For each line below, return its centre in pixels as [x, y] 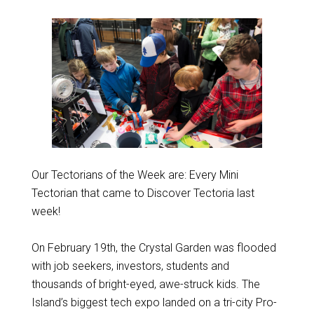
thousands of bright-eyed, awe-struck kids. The [145, 284]
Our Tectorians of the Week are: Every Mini [135, 175]
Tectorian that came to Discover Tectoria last [143, 193]
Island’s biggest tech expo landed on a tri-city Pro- [154, 302]
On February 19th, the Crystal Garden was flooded [153, 248]
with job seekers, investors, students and [130, 266]
